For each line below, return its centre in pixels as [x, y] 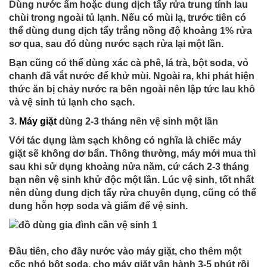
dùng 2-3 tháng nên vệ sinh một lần [139, 121]
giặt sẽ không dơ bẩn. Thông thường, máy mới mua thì [132, 153]
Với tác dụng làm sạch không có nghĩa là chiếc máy [125, 140]
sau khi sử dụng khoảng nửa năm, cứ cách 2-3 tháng [129, 167]
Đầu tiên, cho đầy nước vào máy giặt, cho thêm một [125, 251]
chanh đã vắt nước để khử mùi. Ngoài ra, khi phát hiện [132, 76]
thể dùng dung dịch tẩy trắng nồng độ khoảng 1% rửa [131, 31]
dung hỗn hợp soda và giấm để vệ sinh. [98, 206]
